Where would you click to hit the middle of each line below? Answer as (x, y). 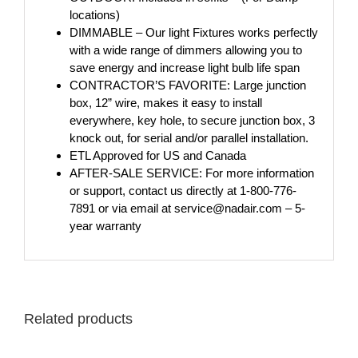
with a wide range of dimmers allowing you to (185, 50)
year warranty (105, 226)
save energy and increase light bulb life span (184, 68)
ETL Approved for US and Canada (157, 156)
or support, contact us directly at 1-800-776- (183, 191)
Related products (78, 318)
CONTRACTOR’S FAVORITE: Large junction (187, 86)
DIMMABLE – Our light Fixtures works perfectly (193, 33)
